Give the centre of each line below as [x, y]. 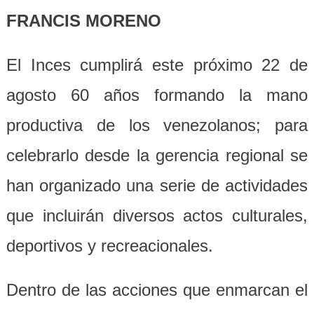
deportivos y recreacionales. [109, 245]
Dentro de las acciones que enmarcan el [157, 289]
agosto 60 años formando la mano [157, 95]
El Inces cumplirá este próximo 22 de [157, 64]
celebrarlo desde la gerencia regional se [157, 155]
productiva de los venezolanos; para [157, 125]
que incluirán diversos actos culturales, [157, 215]
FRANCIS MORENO [83, 20]
